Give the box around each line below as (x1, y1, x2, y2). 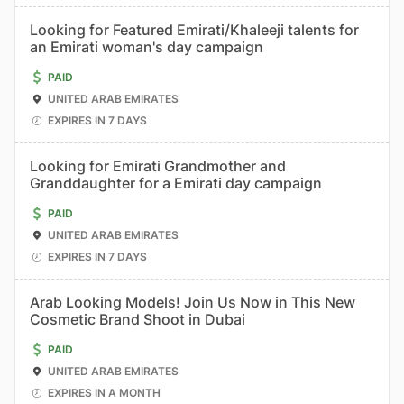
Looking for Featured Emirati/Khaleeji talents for (30, 21, 359, 39)
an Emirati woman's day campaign (30, 38, 263, 56)
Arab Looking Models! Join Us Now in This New (30, 293, 355, 311)
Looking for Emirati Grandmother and (30, 157, 286, 175)
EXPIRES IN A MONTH (48, 386, 161, 399)
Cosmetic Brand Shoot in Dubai (30, 310, 245, 328)
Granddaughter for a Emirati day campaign (30, 174, 322, 192)
